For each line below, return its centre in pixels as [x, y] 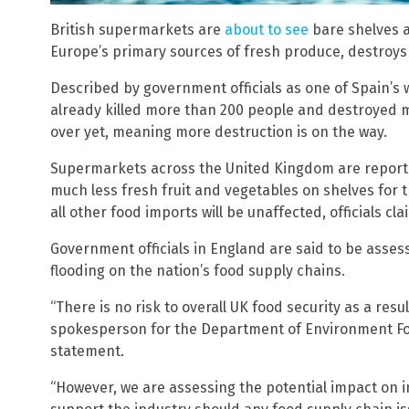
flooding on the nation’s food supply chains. [198, 270]
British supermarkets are [137, 29]
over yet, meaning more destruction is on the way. [219, 131]
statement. [87, 351]
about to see [267, 29]
